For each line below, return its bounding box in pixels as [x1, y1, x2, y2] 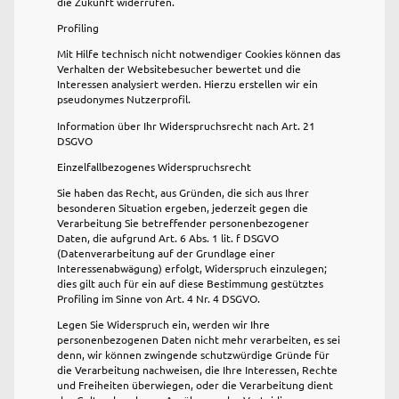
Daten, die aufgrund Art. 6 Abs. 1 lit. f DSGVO [57, 231, 279, 246]
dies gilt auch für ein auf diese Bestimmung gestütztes [57, 276, 323, 291]
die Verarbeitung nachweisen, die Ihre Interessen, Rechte [57, 362, 338, 378]
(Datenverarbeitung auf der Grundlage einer [57, 246, 275, 261]
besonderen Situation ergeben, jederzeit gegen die [57, 200, 308, 216]
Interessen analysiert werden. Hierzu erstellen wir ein [57, 77, 318, 92]
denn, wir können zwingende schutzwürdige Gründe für [57, 347, 330, 362]
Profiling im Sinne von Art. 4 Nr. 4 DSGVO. [57, 291, 260, 306]
